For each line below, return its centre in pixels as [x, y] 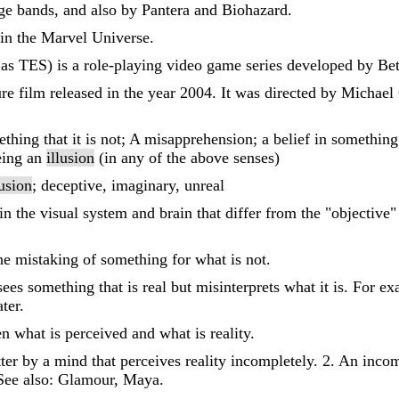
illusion [70, 158]
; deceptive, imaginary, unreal [128, 185]
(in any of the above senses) [187, 158]
